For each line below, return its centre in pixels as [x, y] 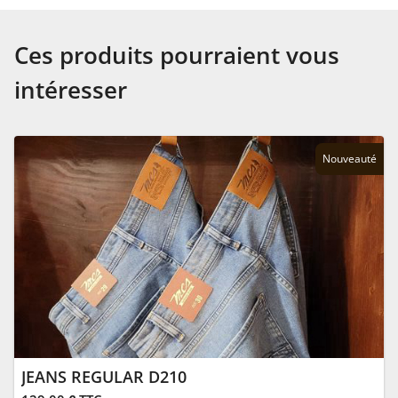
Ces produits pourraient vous [177, 55]
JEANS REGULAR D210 [104, 377]
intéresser [71, 90]
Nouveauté [350, 159]
